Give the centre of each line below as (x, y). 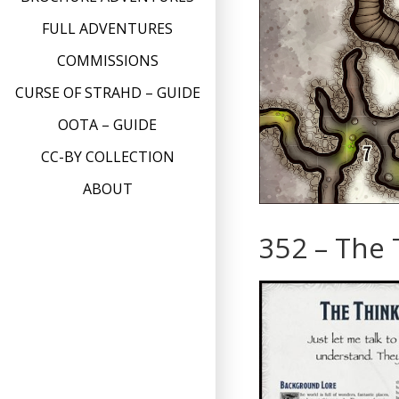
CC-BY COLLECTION (107, 157)
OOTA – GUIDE (108, 125)
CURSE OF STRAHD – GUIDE (107, 93)
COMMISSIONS (107, 61)
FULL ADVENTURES (108, 29)
